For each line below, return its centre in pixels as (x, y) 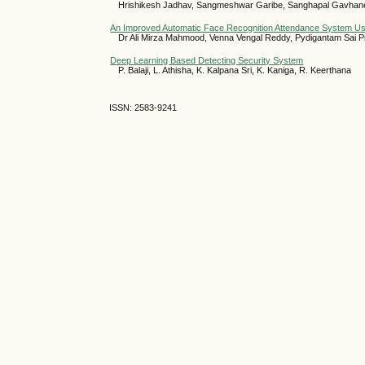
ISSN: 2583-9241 (143, 108)
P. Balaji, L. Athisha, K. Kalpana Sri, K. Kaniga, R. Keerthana (235, 70)
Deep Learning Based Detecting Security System (207, 61)
